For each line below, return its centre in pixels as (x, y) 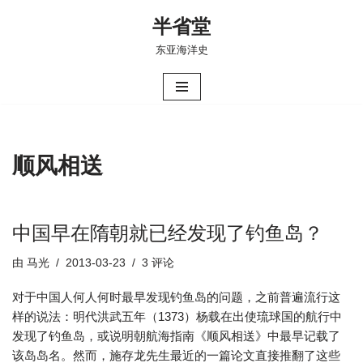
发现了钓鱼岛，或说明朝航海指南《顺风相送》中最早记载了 (176, 336)
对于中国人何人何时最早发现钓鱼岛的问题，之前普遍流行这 (176, 297)
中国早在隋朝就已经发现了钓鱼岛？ (168, 233)
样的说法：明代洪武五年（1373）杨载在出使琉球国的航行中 (177, 316)
